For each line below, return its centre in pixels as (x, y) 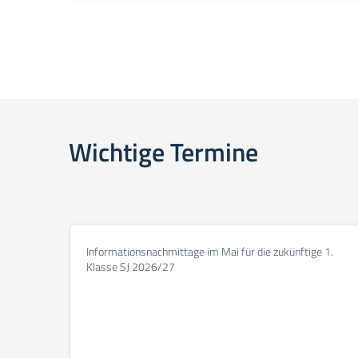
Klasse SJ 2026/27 (131, 267)
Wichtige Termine (163, 152)
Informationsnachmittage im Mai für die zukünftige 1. (210, 251)
